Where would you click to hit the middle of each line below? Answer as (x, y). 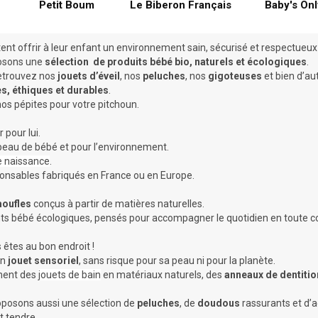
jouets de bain (70, 274)
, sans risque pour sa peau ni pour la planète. (178, 260)
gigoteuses (236, 76)
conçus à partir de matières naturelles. (120, 203)
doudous (219, 303)
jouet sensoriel (43, 260)
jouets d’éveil (88, 76)
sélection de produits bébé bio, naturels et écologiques (175, 61)
